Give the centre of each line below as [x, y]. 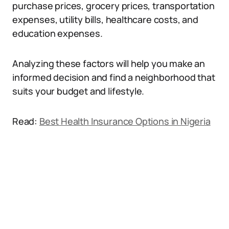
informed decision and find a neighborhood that [114, 77]
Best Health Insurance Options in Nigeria [125, 121]
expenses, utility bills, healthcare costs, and [105, 19]
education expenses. [58, 33]
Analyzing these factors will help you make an [109, 63]
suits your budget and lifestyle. [78, 91]
